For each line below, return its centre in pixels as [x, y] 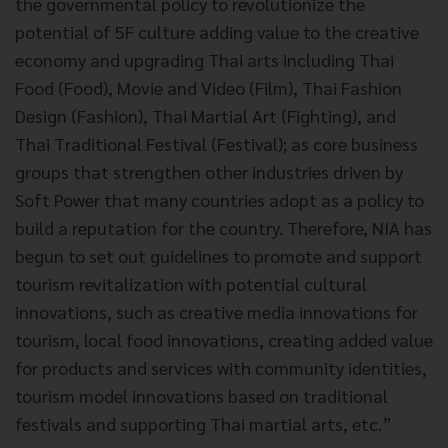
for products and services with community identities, [221, 367]
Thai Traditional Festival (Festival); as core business [216, 143]
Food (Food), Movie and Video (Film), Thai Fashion [208, 87]
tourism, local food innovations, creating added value [224, 339]
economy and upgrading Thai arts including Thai [204, 59]
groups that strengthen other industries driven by [209, 171]
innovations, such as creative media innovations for [216, 311]
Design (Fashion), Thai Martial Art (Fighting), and [205, 115]
